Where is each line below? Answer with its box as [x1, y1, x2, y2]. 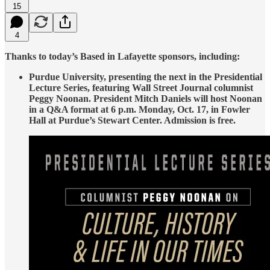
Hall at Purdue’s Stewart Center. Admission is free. [29, 115, 236, 125]
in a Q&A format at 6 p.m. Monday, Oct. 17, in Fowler [29, 104, 250, 115]
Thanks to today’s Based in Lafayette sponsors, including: [5, 51, 240, 61]
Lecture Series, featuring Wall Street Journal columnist [29, 82, 253, 93]
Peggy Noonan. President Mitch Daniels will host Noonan [29, 93, 262, 104]
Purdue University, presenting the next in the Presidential [29, 71, 262, 82]
